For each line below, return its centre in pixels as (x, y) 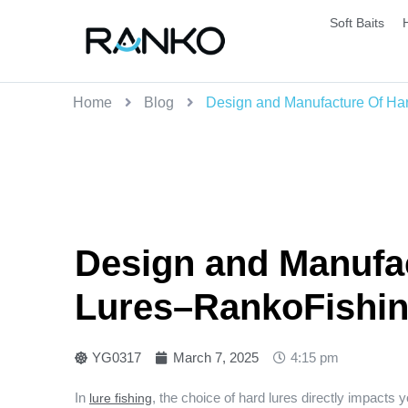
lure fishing (121, 398)
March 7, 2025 (216, 357)
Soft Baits (357, 23)
